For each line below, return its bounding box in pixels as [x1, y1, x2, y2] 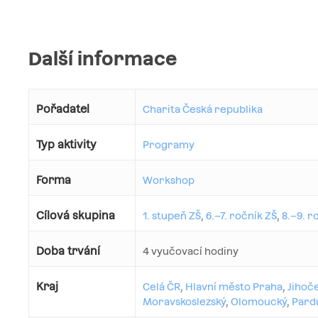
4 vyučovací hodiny [143, 246, 238, 258]
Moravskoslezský [143, 296, 226, 308]
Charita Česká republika [143, 104, 263, 116]
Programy [143, 139, 194, 151]
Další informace [28, 48, 177, 70]
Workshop [143, 175, 194, 187]
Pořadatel [36, 103, 89, 116]
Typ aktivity [36, 138, 97, 151]
